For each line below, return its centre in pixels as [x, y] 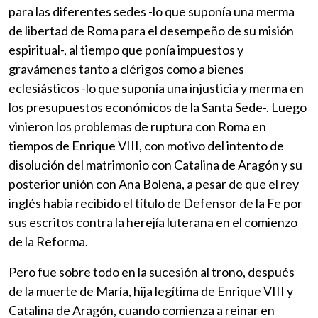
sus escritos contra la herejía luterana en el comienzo [153, 222]
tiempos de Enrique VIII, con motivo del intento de [146, 145]
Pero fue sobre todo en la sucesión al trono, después [152, 272]
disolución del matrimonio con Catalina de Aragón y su [155, 164]
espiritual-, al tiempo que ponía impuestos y [126, 49]
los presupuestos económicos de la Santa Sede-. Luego [158, 107]
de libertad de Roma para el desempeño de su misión [151, 30]
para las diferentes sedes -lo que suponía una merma [152, 11]
